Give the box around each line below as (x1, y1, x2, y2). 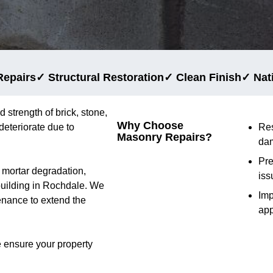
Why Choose (117, 119, 183, 132)
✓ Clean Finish (163, 71, 241, 83)
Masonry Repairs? (117, 130, 212, 143)
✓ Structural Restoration (35, 71, 164, 83)
